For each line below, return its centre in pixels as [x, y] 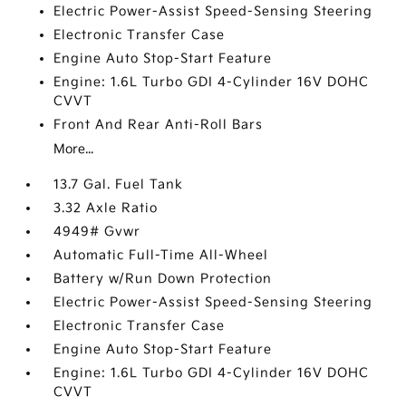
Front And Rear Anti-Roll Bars [159, 125]
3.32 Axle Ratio [106, 208]
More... [74, 149]
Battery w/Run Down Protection [163, 279]
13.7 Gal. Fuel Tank [119, 184]
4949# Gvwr [97, 232]
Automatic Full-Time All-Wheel [161, 255]
